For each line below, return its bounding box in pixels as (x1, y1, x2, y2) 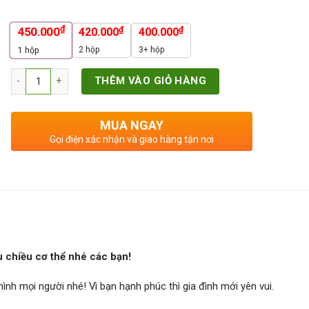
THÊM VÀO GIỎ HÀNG (94, 74, 207, 88)
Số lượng (10, 70, 49, 81)
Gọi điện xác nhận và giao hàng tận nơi (50, 133, 215, 145)
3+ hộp (139, 45, 165, 55)
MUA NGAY (100, 117, 164, 132)
